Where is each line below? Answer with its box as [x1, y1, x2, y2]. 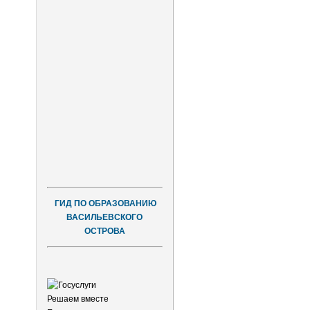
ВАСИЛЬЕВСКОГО [66, 212, 143, 222]
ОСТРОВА [84, 226, 125, 236]
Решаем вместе [46, 293, 109, 304]
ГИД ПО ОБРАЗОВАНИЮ [55, 198, 157, 208]
